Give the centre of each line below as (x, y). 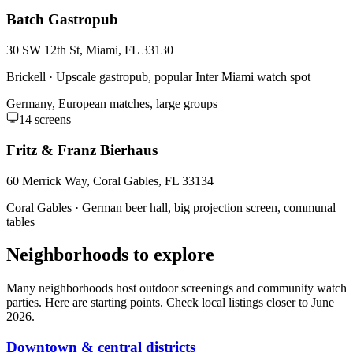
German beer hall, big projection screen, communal (209, 207)
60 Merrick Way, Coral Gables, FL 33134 (110, 180)
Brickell (26, 77)
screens (51, 120)
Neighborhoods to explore (110, 255)
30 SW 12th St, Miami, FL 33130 (90, 50)
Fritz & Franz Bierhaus (82, 150)
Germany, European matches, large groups (112, 104)
